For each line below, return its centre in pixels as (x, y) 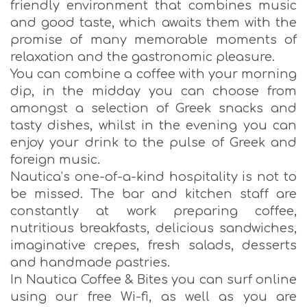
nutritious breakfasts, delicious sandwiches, (153, 228)
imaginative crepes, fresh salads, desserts (153, 245)
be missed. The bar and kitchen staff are (153, 194)
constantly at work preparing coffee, (153, 211)
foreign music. (55, 159)
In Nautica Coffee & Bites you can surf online (153, 279)
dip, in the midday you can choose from (153, 91)
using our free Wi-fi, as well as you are (153, 296)
